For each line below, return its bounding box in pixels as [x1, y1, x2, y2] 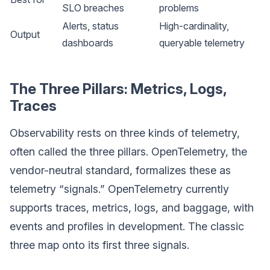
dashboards [62, 37, 113, 49]
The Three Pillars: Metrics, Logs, [10, 80, 227, 98]
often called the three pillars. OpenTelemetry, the [10, 145, 247, 158]
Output [10, 28, 40, 40]
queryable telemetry [159, 37, 245, 49]
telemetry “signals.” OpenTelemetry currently [10, 183, 229, 195]
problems [159, 2, 199, 14]
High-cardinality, [159, 20, 229, 32]
